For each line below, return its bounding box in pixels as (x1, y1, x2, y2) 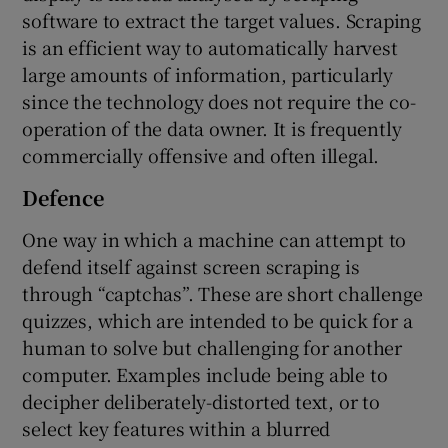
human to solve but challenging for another (22, 333, 403, 360)
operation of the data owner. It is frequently (22, 114, 402, 141)
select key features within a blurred (22, 414, 331, 441)
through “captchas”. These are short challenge (22, 279, 423, 306)
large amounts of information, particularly (22, 60, 394, 87)
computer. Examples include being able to (22, 360, 388, 387)
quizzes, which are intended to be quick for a (22, 306, 413, 333)
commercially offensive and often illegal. (22, 141, 380, 168)
